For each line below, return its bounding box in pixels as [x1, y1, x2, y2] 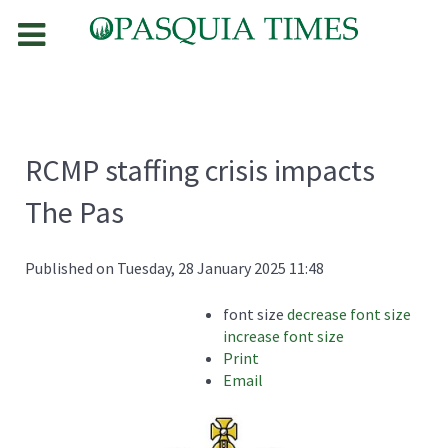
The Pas [25, 192, 124, 231]
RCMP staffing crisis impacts [25, 150, 375, 189]
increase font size [223, 325, 344, 346]
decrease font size [287, 303, 411, 324]
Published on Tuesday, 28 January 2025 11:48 [25, 257, 324, 278]
